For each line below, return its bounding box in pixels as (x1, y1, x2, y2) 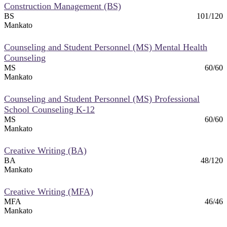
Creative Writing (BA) (4, 145, 87, 156)
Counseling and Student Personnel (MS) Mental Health (4, 42, 207, 52)
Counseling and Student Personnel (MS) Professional (4, 93, 200, 104)
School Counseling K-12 (4, 104, 95, 115)
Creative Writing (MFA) (4, 186, 93, 197)
